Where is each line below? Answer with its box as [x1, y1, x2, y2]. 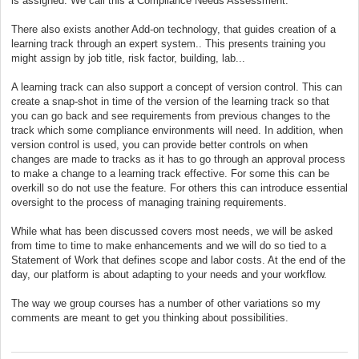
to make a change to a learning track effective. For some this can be [11, 167, 329, 179]
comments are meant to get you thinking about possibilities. [11, 311, 292, 324]
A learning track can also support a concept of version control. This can [11, 80, 342, 93]
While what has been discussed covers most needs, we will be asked [11, 224, 333, 237]
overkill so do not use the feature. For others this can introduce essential [11, 181, 348, 194]
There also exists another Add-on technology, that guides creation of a [11, 22, 336, 35]
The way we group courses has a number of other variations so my [11, 296, 321, 309]
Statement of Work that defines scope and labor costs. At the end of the [11, 253, 345, 266]
